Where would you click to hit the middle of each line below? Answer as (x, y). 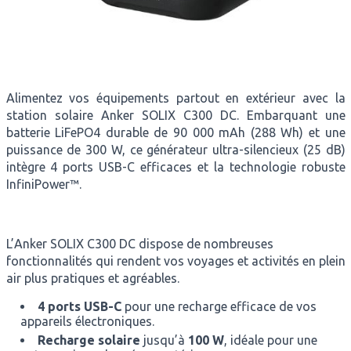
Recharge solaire (89, 340)
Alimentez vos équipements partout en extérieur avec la (175, 98)
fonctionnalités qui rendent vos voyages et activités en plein (175, 261)
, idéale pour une (270, 340)
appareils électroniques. (87, 321)
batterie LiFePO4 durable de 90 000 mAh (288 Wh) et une (175, 132)
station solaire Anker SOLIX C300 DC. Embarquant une (175, 115)
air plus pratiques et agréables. (92, 278)
